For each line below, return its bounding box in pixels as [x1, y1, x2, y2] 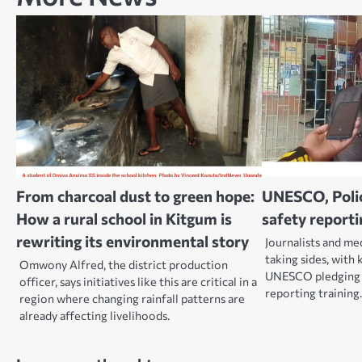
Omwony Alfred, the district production [19, 257, 228, 271]
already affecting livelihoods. [19, 308, 170, 322]
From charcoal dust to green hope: [16, 186, 255, 205]
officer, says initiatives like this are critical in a [19, 274, 257, 288]
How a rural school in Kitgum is [16, 208, 232, 228]
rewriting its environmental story [16, 231, 249, 250]
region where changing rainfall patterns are [19, 291, 245, 305]
